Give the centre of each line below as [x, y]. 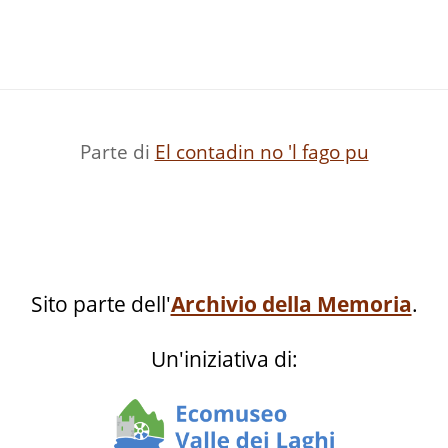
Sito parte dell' [100, 304]
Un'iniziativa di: [224, 359]
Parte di [117, 151]
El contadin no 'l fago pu [261, 151]
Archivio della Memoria [291, 304]
